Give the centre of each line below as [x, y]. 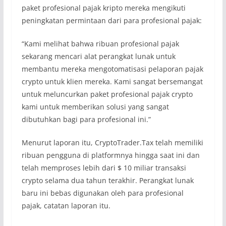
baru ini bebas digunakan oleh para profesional [102, 193]
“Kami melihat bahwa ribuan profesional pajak [100, 44]
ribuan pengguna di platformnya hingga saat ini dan [110, 155]
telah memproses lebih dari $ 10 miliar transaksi [104, 168]
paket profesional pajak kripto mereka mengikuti [103, 8]
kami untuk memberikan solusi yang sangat [95, 107]
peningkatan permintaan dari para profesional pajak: [111, 21]
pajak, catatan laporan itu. [66, 206]
